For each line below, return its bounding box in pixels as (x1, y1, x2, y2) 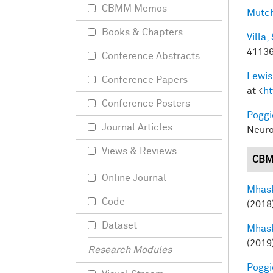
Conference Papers (102, 75, 188, 85)
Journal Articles (102, 122, 172, 132)
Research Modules (88, 245, 172, 255)
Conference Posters (102, 99, 190, 108)
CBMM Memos (102, 4, 167, 13)
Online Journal (102, 173, 166, 183)
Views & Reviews (102, 146, 177, 156)
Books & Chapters (102, 27, 183, 37)
